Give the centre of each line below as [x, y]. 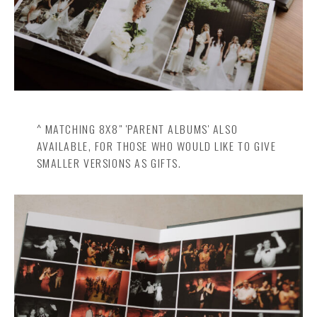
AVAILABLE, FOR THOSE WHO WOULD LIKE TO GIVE [156, 145]
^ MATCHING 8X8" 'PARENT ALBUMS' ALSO [137, 128]
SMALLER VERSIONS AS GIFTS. [109, 162]
